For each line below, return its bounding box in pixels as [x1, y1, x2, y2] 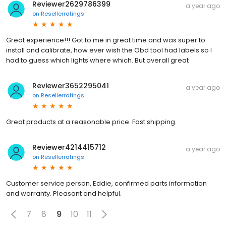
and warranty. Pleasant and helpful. [6, 188, 122, 198]
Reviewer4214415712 [32, 142, 106, 152]
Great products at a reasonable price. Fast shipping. [6, 117, 177, 127]
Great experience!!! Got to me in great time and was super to [6, 35, 205, 45]
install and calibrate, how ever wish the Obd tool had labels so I [6, 45, 212, 55]
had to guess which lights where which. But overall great [6, 55, 189, 65]
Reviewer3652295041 [32, 80, 109, 91]
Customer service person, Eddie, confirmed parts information [6, 178, 207, 188]
